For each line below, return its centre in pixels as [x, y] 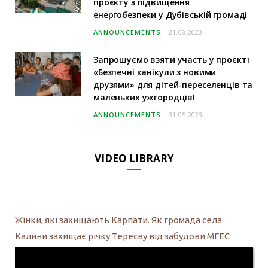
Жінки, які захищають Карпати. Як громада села [118, 220]
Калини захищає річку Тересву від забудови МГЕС [122, 236]
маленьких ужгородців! [144, 97]
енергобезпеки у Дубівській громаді [170, 14]
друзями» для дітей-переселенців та [173, 84]
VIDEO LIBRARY [134, 158]
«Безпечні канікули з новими [155, 72]
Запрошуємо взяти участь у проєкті [171, 59]
